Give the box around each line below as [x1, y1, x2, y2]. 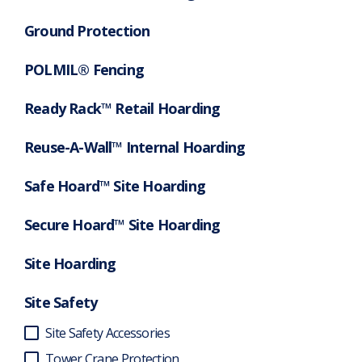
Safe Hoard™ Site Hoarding [24, 176, 205, 196]
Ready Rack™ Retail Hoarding [24, 99, 221, 119]
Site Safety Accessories [45, 324, 170, 343]
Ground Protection [24, 21, 150, 41]
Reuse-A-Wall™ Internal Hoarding [24, 137, 246, 158]
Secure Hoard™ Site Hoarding [24, 215, 221, 235]
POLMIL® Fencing [24, 60, 144, 80]
